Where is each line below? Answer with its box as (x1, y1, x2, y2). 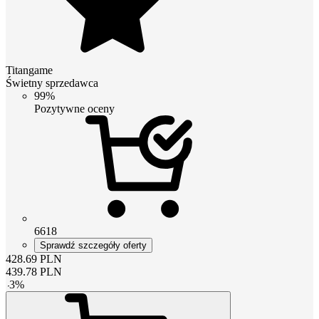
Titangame (6, 63, 53, 76)
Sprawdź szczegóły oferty (40, 239, 147, 251)
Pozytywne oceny (34, 102, 115, 115)
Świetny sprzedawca (6, 76, 98, 89)
